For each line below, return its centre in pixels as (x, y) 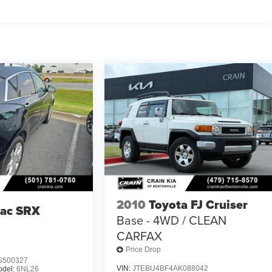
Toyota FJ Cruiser (199, 204)
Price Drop (144, 250)
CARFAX (140, 236)
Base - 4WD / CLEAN (172, 220)
